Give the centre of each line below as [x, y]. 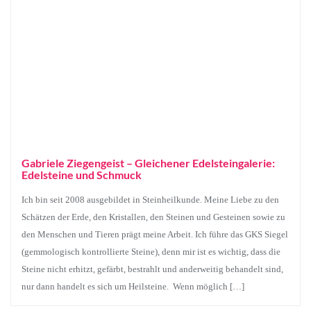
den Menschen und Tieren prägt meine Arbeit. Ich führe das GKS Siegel [155, 234]
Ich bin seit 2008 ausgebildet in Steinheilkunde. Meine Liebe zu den [150, 200]
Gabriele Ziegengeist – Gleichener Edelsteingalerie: [148, 163]
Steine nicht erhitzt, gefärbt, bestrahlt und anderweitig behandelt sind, [152, 269]
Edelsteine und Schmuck [82, 175]
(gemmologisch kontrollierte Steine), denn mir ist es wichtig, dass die [151, 252]
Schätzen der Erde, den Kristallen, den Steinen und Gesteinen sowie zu [153, 217]
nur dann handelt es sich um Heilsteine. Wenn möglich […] [133, 286]
